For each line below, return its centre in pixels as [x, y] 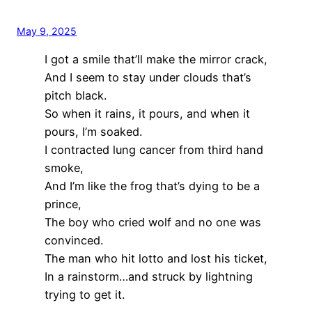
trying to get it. [85, 295]
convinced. [74, 241]
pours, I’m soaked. [93, 132]
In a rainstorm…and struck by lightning [149, 277]
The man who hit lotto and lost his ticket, [156, 259]
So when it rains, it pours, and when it [147, 114]
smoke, [64, 168]
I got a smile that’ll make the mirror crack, [156, 60]
